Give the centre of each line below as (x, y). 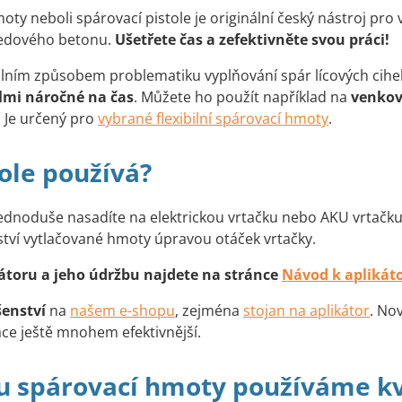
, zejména (209, 311)
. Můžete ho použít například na (242, 97)
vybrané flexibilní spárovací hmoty (213, 119)
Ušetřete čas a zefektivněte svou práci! (252, 40)
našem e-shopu (122, 311)
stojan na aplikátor (306, 311)
